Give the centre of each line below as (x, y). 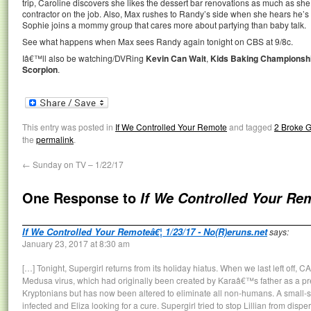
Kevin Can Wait (176, 58)
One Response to (81, 197)
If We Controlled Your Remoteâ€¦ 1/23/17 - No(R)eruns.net (145, 231)
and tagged (251, 126)
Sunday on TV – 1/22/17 (77, 164)
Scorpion (40, 69)
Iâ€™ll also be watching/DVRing (84, 58)
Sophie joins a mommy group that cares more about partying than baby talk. (164, 25)
